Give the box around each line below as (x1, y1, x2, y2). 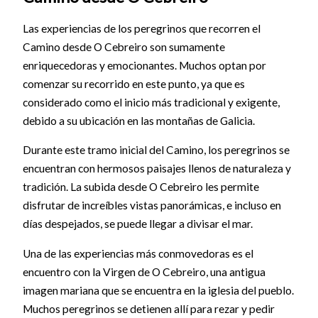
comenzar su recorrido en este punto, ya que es (22, 77, 245, 90)
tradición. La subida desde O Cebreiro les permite (22, 180, 259, 194)
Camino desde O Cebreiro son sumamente (22, 40, 225, 53)
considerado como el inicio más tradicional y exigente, (22, 95, 280, 109)
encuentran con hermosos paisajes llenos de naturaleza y (22, 162, 291, 175)
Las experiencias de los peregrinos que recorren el (22, 21, 261, 35)
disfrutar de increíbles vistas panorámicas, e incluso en (22, 199, 281, 212)
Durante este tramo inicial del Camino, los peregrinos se (22, 143, 290, 157)
